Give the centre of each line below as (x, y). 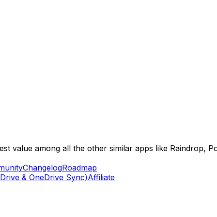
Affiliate (101, 177)
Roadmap (79, 168)
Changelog (42, 168)
